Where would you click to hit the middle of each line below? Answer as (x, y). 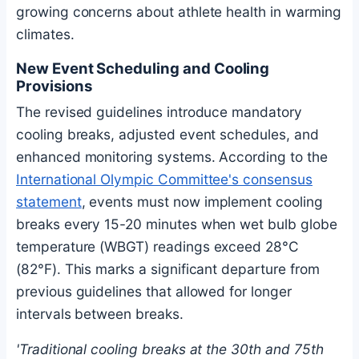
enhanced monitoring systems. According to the (172, 157)
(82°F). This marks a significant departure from (168, 269)
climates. (45, 34)
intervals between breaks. (100, 314)
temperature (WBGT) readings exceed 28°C (157, 247)
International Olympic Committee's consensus (164, 179)
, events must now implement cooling (202, 202)
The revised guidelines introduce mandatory (159, 112)
